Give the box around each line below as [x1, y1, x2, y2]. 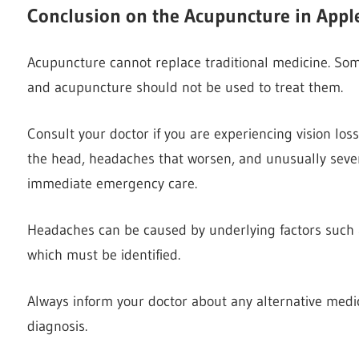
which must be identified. [27, 245, 180, 264]
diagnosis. [27, 317, 87, 335]
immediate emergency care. [27, 174, 197, 192]
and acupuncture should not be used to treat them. [27, 78, 343, 96]
